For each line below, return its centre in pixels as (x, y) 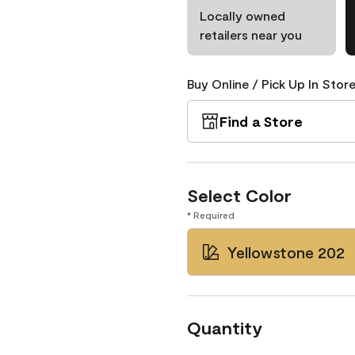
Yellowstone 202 (286, 252)
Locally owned (242, 15)
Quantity (225, 327)
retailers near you (251, 34)
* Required (211, 215)
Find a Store (261, 121)
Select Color (239, 195)
